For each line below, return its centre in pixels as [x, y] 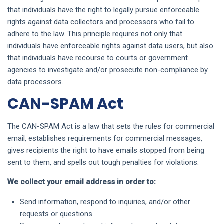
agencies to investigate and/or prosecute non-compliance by [108, 70]
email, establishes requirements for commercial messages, [105, 138]
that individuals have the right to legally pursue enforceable [103, 10]
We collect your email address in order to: [82, 182]
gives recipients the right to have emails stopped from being [106, 150]
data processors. [35, 82]
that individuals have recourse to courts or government [98, 58]
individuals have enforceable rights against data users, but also [110, 46]
